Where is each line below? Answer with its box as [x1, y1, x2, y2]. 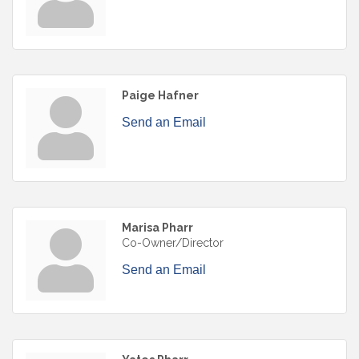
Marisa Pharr [122, 221, 193, 235]
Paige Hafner [122, 89, 199, 103]
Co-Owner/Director [122, 236, 224, 250]
